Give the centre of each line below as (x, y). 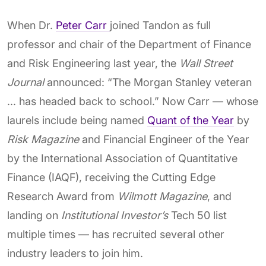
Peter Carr (83, 25)
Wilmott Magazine (162, 196)
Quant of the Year (191, 120)
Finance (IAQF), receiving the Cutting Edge (111, 177)
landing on (34, 215)
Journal (26, 82)
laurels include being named (77, 120)
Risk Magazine (43, 139)
